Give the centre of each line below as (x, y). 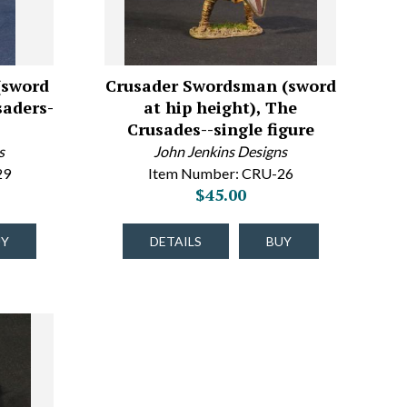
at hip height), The (221, 107)
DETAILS (175, 241)
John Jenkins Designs (221, 151)
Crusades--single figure (220, 129)
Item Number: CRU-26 (220, 173)
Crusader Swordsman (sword (220, 85)
